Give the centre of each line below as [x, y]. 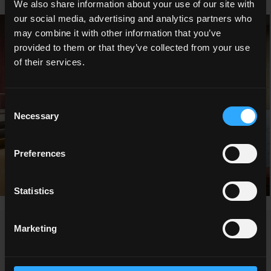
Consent [21, 103]
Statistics [34, 191]
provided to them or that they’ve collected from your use [132, 47]
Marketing [35, 228]
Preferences [40, 153]
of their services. [49, 62]
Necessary [36, 116]
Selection [23, 118]
